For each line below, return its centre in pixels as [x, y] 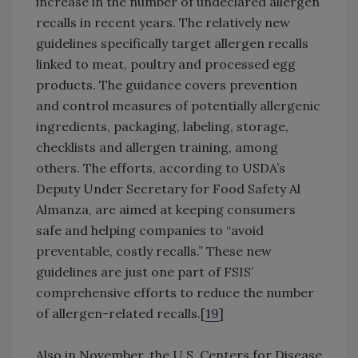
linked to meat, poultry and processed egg [166, 64]
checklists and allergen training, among [157, 147]
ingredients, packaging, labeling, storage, [162, 127]
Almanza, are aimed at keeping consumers [166, 210]
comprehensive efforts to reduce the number [175, 293]
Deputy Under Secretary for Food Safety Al [168, 189]
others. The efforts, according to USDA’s [161, 168]
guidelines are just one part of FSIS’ [145, 272]
